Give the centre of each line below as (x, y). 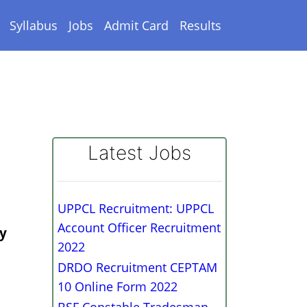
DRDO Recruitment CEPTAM (137, 267)
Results (200, 25)
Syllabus (34, 25)
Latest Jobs (139, 153)
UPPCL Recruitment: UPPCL (136, 208)
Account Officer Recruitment (139, 228)
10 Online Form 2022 (118, 286)
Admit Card (136, 25)
